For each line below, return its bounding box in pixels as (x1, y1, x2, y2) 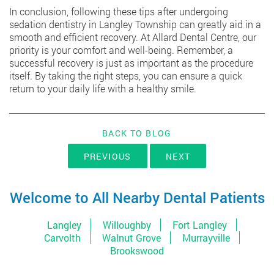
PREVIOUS (83, 150, 131, 163)
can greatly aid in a (177, 18, 261, 31)
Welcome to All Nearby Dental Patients (9, 188, 265, 208)
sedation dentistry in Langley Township (9, 18, 177, 31)
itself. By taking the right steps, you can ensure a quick (9, 69, 242, 83)
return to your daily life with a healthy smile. (9, 82, 196, 95)
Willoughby (102, 218, 151, 232)
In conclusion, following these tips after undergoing (9, 5, 228, 18)
